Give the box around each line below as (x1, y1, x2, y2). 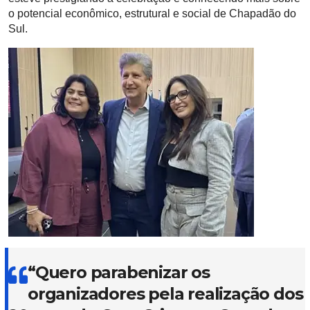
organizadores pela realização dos (28, 283, 303, 304)
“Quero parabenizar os (28, 262, 210, 282)
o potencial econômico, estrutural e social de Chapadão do (8, 7, 296, 19)
